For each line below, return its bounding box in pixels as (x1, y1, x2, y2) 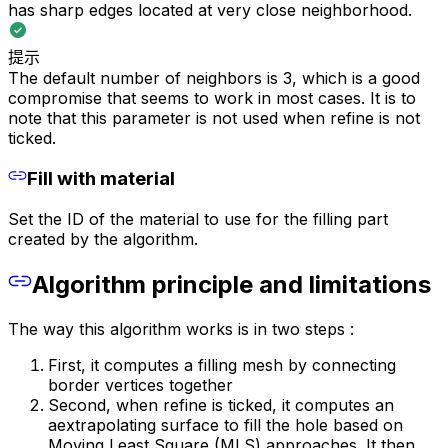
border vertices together (48, 374, 233, 395)
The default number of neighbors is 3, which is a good (8, 67, 420, 88)
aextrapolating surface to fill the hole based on (48, 414, 403, 435)
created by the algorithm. (8, 228, 198, 249)
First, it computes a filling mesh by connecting (48, 354, 396, 375)
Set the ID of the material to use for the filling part (8, 208, 388, 229)
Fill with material (26, 166, 175, 190)
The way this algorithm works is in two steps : (8, 318, 354, 339)
